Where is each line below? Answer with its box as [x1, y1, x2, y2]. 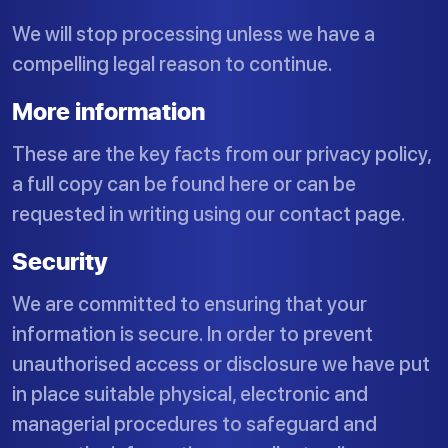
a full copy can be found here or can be [12, 172, 356, 196]
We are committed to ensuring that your [12, 292, 367, 316]
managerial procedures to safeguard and [12, 412, 377, 436]
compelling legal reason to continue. [12, 52, 333, 76]
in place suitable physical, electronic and [12, 382, 368, 406]
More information [12, 94, 205, 127]
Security [12, 244, 108, 277]
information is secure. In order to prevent [12, 322, 373, 346]
